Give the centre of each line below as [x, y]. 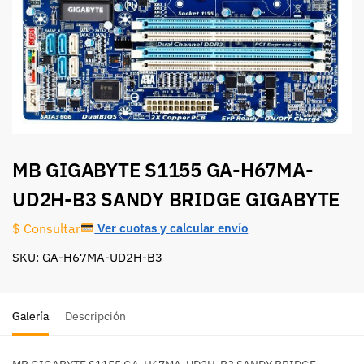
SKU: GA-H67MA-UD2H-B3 [87, 258]
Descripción [95, 316]
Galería [30, 316]
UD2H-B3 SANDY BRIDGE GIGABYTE [176, 199]
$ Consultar [46, 228]
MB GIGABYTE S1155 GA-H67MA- [163, 170]
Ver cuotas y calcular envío [171, 228]
